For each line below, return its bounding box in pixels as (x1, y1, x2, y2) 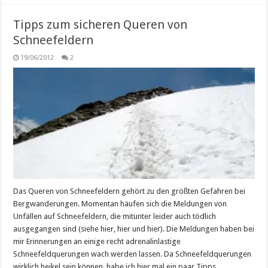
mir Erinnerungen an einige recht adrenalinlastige (13, 236, 181, 246)
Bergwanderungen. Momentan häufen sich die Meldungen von (13, 199, 227, 208)
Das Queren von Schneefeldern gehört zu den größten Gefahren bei (13, 186, 246, 196)
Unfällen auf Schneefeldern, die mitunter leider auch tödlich (13, 211, 217, 221)
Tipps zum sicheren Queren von (13, 17, 188, 32)
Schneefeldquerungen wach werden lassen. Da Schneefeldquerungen (13, 249, 252, 258)
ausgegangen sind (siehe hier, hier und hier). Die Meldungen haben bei (13, 224, 255, 233)
